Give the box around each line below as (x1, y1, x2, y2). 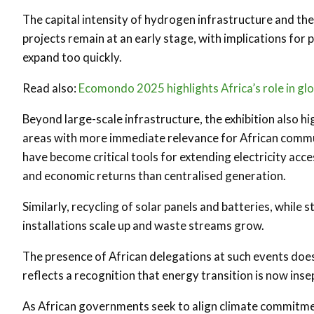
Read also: (22, 81, 78, 95)
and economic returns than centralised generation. (22, 168, 286, 183)
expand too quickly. (22, 50, 122, 64)
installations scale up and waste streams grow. (22, 218, 264, 233)
